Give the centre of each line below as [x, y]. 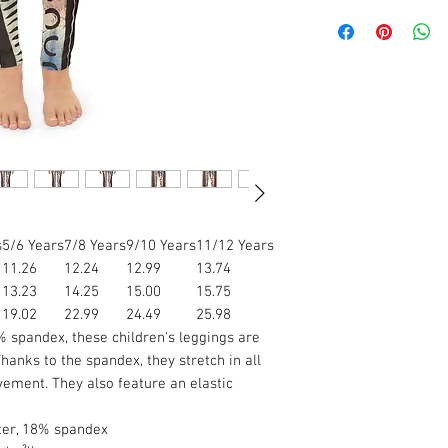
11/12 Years [235, 246]
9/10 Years [161, 246]
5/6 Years [33, 246]
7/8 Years [95, 246]
